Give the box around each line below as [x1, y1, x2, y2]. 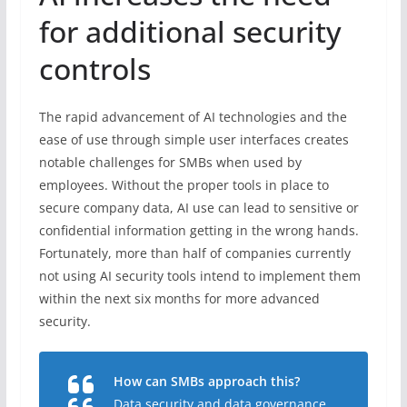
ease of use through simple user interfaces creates [38, 130, 349, 148]
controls [38, 48, 151, 88]
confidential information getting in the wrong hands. [38, 221, 359, 239]
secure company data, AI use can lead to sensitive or [38, 198, 359, 216]
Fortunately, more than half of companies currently [38, 243, 351, 262]
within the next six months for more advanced [38, 289, 320, 307]
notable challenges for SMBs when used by [38, 153, 302, 171]
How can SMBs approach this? [113, 372, 300, 390]
